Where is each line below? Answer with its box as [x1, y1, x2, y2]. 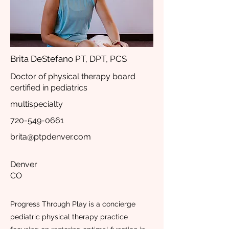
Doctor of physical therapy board [10, 72, 135, 81]
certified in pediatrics [10, 83, 87, 93]
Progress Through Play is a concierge [10, 200, 135, 208]
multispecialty [10, 99, 63, 109]
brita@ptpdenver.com [10, 132, 91, 142]
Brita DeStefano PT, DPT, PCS [10, 54, 127, 64]
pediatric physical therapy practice [10, 213, 128, 221]
